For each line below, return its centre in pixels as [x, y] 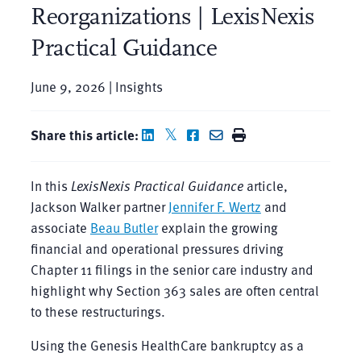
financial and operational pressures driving [157, 248]
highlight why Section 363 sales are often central [174, 290]
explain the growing [218, 227]
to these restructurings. [98, 311]
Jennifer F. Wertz [214, 206]
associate [60, 227]
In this [50, 185]
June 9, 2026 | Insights [96, 86]
